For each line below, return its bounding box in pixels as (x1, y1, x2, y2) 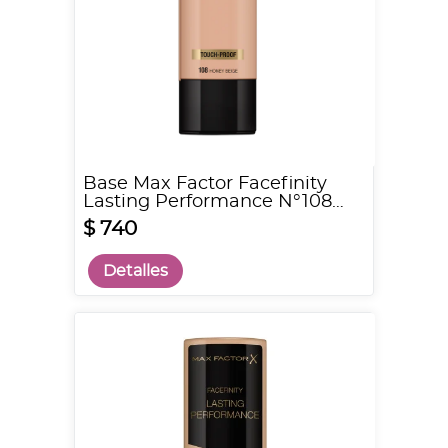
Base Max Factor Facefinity (83, 175, 327, 193)
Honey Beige (83, 211, 200, 229)
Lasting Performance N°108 (83, 193, 332, 211)
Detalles (103, 263, 168, 279)
